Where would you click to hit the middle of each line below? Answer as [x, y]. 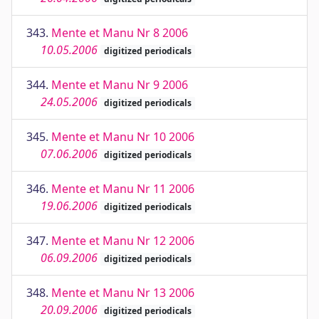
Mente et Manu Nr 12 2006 [123, 241]
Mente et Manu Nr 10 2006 [123, 137]
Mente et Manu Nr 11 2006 [123, 189]
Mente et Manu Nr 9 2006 [120, 85]
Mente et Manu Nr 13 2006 [123, 293]
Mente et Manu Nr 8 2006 [120, 33]
